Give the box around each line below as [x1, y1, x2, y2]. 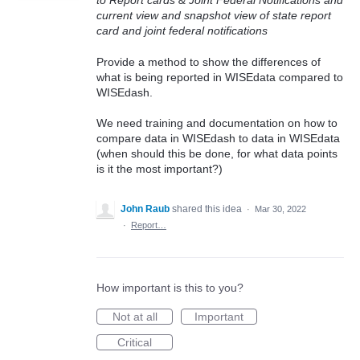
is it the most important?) [96, 162, 223, 176]
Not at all [112, 310, 157, 324]
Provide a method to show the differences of [96, 55, 321, 68]
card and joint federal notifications [96, 24, 268, 37]
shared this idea [172, 203, 244, 215]
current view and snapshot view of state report [96, 9, 331, 22]
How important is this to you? [96, 281, 243, 295]
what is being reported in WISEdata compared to [96, 70, 343, 84]
